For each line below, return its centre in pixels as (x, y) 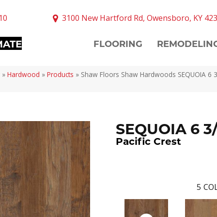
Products (60, 74)
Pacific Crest (148, 141)
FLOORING (118, 44)
